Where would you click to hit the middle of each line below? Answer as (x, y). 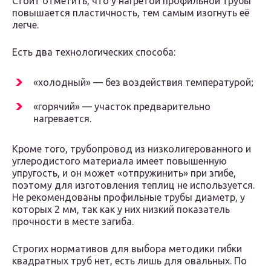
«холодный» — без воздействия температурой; (143, 83)
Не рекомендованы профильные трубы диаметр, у (129, 198)
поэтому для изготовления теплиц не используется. (133, 185)
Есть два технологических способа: (94, 52)
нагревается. (62, 119)
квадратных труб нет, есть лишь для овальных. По (129, 261)
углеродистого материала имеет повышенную (119, 161)
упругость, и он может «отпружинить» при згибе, (124, 173)
